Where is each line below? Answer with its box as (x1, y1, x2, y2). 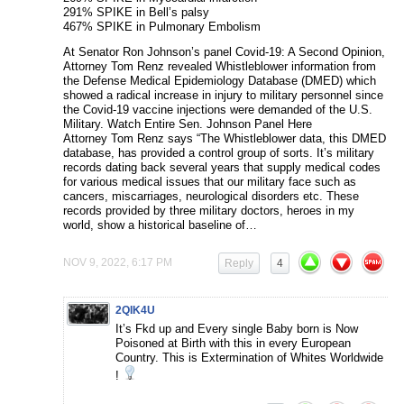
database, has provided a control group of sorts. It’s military (63, 146, 374, 161)
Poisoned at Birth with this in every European (115, 336, 351, 351)
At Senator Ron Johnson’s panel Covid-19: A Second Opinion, (63, 45, 385, 60)
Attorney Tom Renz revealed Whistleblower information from (63, 60, 376, 74)
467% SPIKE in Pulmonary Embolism (63, 20, 261, 34)
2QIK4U (115, 304, 155, 317)
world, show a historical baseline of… (63, 218, 257, 233)
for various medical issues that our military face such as (63, 175, 356, 189)
